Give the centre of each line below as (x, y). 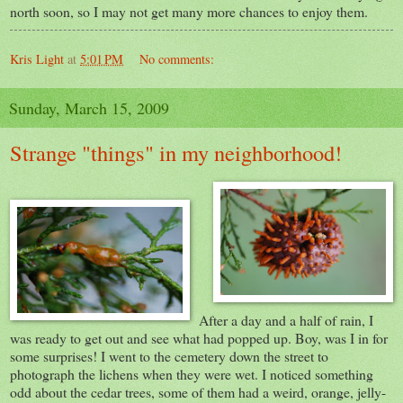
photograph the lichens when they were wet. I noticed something (192, 374)
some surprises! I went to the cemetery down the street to (169, 356)
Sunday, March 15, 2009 (89, 108)
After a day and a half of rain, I (286, 320)
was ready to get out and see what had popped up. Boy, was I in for (199, 338)
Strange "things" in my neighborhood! (176, 153)
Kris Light (37, 59)
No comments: (177, 59)
